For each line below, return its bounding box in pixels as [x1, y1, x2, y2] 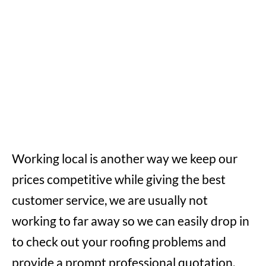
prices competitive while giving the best [12, 172, 226, 187]
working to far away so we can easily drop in [12, 213, 249, 229]
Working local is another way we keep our [12, 151, 237, 166]
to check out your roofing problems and [12, 234, 226, 249]
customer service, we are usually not [12, 192, 208, 208]
